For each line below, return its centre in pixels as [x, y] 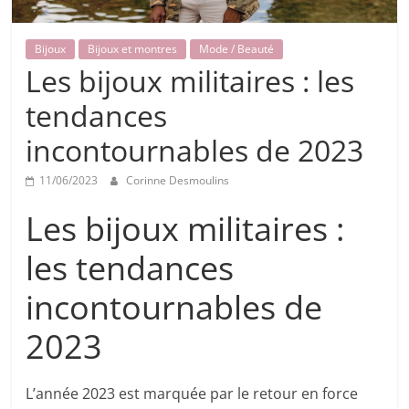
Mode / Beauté [237, 49]
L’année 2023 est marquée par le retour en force [192, 394]
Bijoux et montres [133, 49]
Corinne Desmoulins [178, 181]
